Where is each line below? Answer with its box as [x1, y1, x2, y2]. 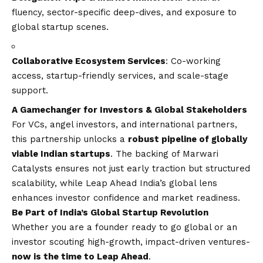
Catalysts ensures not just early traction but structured [12, 163, 250, 174]
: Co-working [166, 55, 221, 66]
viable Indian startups [12, 148, 110, 159]
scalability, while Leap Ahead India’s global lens [12, 177, 217, 188]
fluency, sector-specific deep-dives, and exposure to [12, 6, 237, 18]
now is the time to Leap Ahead [12, 251, 149, 262]
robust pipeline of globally [128, 133, 247, 144]
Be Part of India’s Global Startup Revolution [12, 207, 208, 218]
